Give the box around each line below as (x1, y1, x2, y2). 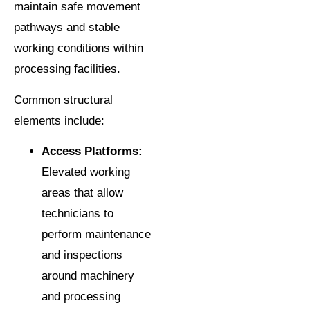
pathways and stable (14, 21, 120, 35)
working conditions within (14, 42, 143, 55)
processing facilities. (14, 62, 120, 76)
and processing (42, 290, 120, 304)
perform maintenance (42, 228, 151, 241)
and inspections (42, 248, 122, 262)
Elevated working (42, 165, 130, 179)
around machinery (42, 269, 134, 283)
